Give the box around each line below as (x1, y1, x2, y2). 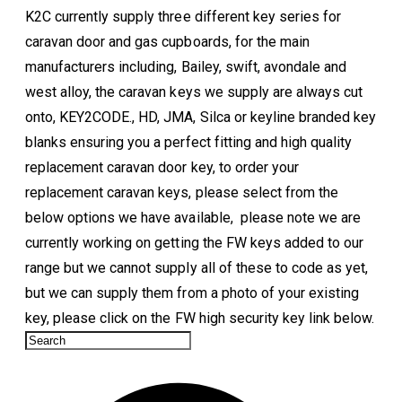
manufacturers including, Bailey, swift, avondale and (25, 58, 347, 76)
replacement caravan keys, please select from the (25, 184, 338, 202)
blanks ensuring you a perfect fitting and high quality (25, 134, 353, 152)
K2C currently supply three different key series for (25, 8, 342, 26)
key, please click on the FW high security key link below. (25, 310, 375, 328)
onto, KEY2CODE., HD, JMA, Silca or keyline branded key (25, 109, 377, 127)
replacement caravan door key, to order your (25, 159, 299, 177)
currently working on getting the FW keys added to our (25, 234, 364, 252)
